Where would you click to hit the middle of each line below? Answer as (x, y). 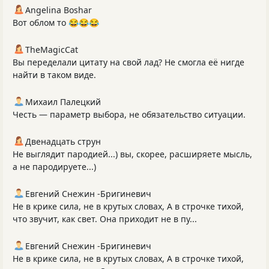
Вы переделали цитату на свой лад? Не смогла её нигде (128, 62)
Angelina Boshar (59, 10)
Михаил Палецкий (63, 102)
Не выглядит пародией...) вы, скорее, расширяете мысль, (132, 154)
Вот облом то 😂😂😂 (56, 23)
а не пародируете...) (54, 167)
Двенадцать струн (63, 142)
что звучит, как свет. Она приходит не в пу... (105, 219)
